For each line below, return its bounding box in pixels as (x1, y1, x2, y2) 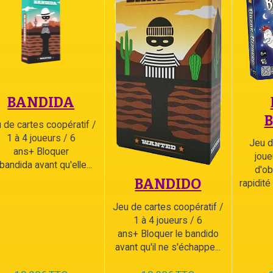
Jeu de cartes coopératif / (112, 200, 224, 213)
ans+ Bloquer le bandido (117, 227, 219, 239)
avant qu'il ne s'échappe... (115, 241, 221, 253)
